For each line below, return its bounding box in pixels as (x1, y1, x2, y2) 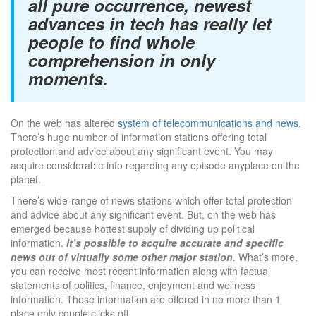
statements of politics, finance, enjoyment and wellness (11, 278, 255, 292)
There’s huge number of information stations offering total (11, 130, 267, 144)
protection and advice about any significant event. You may (11, 144, 273, 158)
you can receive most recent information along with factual (11, 264, 270, 278)
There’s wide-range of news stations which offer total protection (11, 193, 292, 207)
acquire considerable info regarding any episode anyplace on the (11, 158, 300, 172)
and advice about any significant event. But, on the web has (11, 207, 276, 221)
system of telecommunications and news (118, 116, 298, 130)
